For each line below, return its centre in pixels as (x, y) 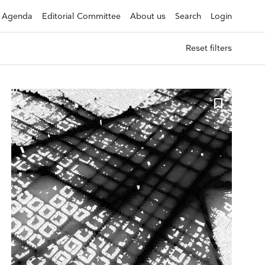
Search (188, 16)
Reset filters (209, 48)
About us (148, 16)
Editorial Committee (81, 16)
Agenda (17, 16)
